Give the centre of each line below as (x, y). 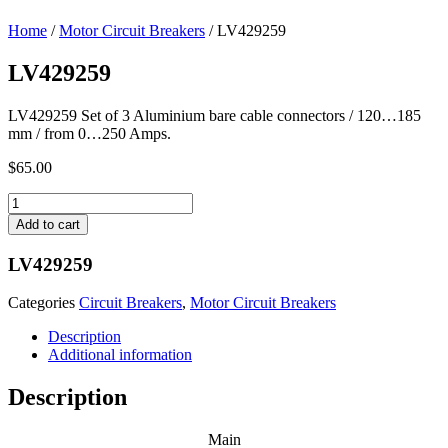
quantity (32, 218)
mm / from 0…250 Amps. (89, 133)
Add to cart (48, 224)
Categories (41, 303)
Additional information (120, 355)
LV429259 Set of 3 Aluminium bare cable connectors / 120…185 (214, 115)
